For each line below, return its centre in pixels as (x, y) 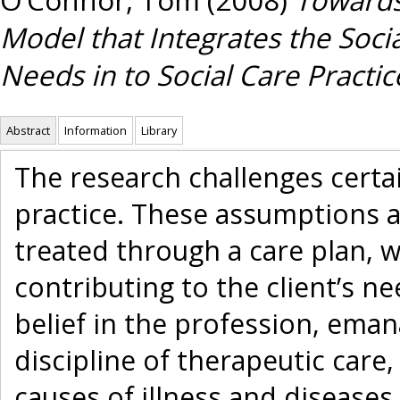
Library (159, 131)
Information (96, 131)
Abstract (28, 131)
